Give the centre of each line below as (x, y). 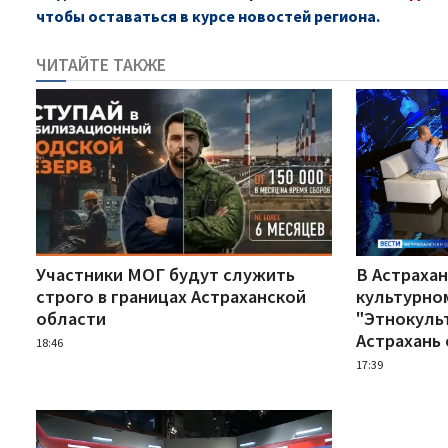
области (71, 318)
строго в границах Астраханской (171, 296)
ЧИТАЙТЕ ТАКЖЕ (101, 65)
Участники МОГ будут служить (165, 274)
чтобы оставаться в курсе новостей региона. (208, 16)
